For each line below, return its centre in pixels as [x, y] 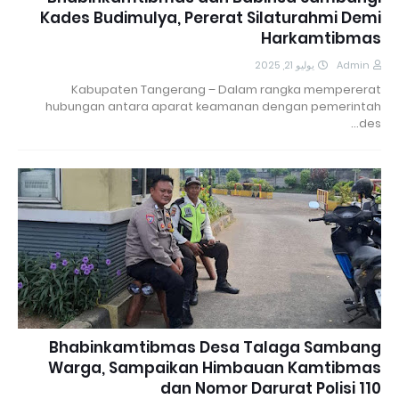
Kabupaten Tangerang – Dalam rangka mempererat [226, 89]
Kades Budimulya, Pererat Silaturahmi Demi [211, 17]
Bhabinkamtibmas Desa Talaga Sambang [215, 347]
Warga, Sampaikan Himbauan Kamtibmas [215, 367]
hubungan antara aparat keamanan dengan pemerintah [213, 106]
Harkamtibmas [321, 38]
